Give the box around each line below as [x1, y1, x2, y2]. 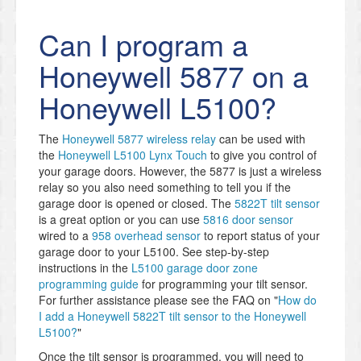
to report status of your [201, 227, 320, 244]
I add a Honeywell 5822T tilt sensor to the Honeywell [39, 308, 306, 325]
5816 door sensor [203, 211, 293, 228]
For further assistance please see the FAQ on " [39, 292, 278, 309]
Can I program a [39, 23, 248, 65]
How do [278, 292, 317, 309]
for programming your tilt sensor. [139, 276, 308, 293]
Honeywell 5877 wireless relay [62, 131, 216, 147]
